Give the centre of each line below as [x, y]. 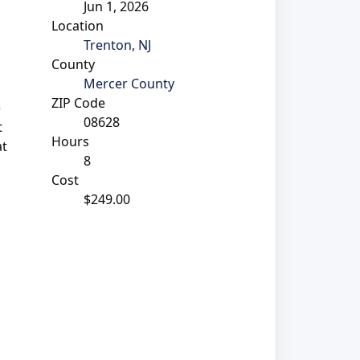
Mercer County [129, 83]
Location [77, 25]
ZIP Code [78, 102]
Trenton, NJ [117, 45]
